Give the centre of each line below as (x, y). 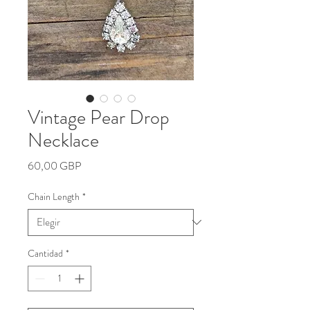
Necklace (63, 140)
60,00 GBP (55, 165)
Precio (95, 165)
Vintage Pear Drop (99, 117)
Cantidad (45, 253)
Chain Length (54, 196)
